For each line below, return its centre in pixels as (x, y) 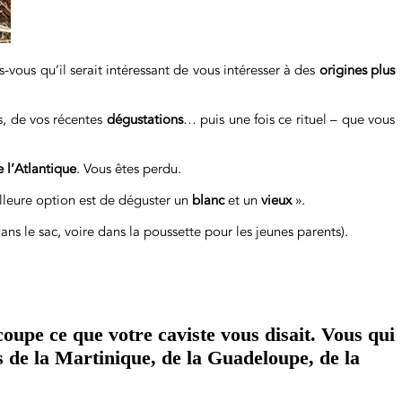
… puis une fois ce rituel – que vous (288, 119)
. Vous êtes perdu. (129, 169)
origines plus (357, 70)
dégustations (144, 119)
